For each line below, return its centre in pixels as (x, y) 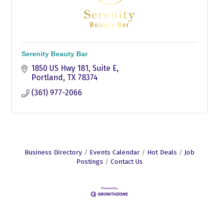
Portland (47, 77)
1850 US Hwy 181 (60, 68)
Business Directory (53, 152)
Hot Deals (162, 152)
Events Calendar (115, 152)
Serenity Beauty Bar (55, 54)
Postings (90, 161)
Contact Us (127, 161)
